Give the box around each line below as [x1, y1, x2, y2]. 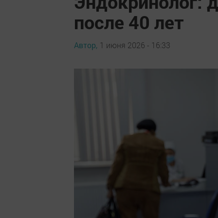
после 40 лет [74, 10, 184, 34]
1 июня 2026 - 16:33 [100, 39, 170, 50]
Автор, [74, 39, 97, 50]
